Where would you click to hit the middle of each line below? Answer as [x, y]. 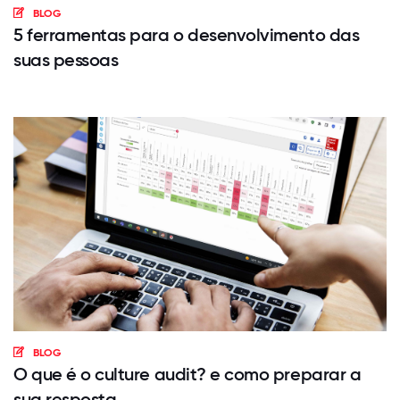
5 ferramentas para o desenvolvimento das [187, 35]
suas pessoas [66, 60]
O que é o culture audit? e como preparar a [187, 374]
